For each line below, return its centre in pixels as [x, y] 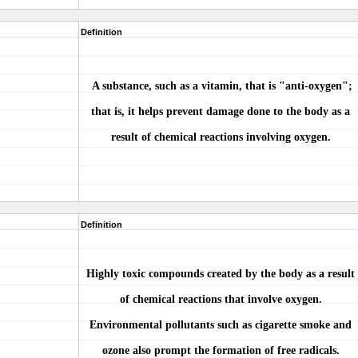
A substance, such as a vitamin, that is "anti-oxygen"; [221, 86]
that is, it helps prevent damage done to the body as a [221, 111]
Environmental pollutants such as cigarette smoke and [221, 325]
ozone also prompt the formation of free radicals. [221, 350]
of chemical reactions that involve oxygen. [221, 299]
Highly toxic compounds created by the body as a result [221, 274]
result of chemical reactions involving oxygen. [221, 137]
